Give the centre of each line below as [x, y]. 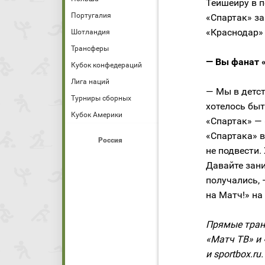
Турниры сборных [101, 98]
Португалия [91, 15]
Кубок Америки [97, 115]
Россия [110, 140]
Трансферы [90, 49]
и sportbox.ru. [235, 254]
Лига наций [90, 82]
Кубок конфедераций [106, 65]
